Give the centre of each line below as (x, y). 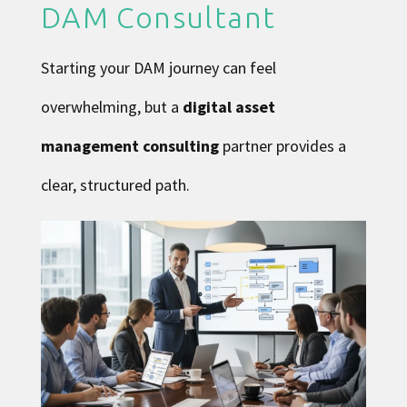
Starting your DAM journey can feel (158, 67)
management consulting (129, 145)
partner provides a (282, 145)
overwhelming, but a (111, 106)
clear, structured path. (115, 184)
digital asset (228, 106)
